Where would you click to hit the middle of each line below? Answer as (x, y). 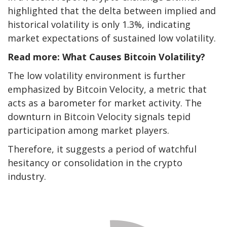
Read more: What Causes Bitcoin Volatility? (106, 57)
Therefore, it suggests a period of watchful (102, 149)
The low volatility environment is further (97, 76)
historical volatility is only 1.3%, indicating (99, 25)
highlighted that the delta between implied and (112, 11)
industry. (27, 177)
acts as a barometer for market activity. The (105, 103)
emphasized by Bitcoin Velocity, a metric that (107, 89)
